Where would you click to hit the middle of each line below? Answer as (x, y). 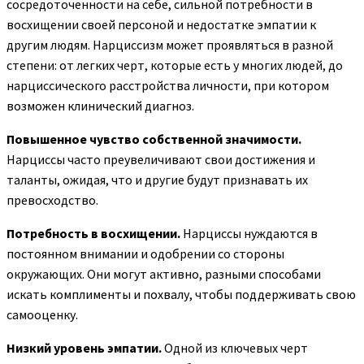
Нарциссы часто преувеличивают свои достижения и (161, 160)
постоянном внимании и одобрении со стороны (145, 254)
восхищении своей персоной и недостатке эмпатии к (161, 25)
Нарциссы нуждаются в (249, 234)
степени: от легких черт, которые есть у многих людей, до (175, 65)
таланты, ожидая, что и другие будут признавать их (157, 180)
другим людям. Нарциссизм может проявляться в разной (170, 45)
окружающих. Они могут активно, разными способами (164, 274)
